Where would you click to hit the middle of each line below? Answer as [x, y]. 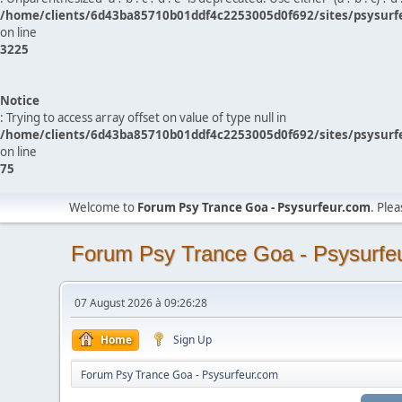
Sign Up [193, 340]
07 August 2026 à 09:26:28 [141, 303]
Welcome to [104, 207]
